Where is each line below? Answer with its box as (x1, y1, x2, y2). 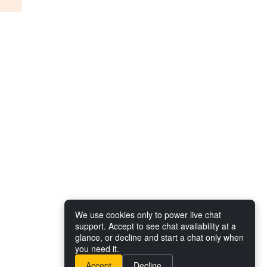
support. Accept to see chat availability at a (75, 220, 236, 232)
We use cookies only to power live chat (75, 209, 221, 221)
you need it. (75, 243, 119, 254)
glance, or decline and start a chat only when (75, 231, 244, 243)
